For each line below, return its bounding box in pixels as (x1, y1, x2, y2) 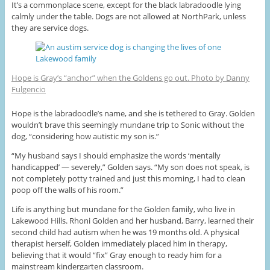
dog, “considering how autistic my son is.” (11, 131, 159, 142)
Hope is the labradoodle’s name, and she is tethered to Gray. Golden (11, 108, 255, 119)
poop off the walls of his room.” (11, 184, 124, 196)
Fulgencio (11, 84, 46, 95)
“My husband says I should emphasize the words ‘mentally (11, 150, 221, 162)
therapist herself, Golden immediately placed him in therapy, (11, 238, 227, 250)
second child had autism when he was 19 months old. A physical (11, 227, 239, 238)
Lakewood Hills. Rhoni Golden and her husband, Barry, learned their (11, 215, 254, 227)
